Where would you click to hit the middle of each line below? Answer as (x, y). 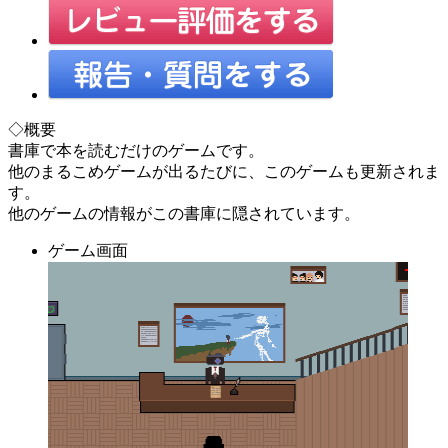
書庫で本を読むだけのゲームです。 (136, 150)
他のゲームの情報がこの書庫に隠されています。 (184, 213)
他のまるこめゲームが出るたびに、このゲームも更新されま (224, 171)
